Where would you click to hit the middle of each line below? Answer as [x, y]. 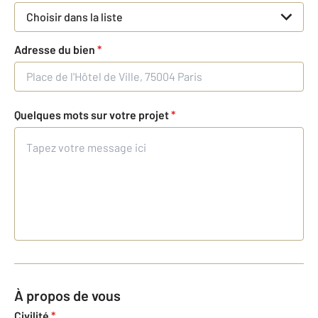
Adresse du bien [56, 50]
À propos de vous [72, 296]
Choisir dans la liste [75, 17]
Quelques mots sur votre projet [93, 115]
